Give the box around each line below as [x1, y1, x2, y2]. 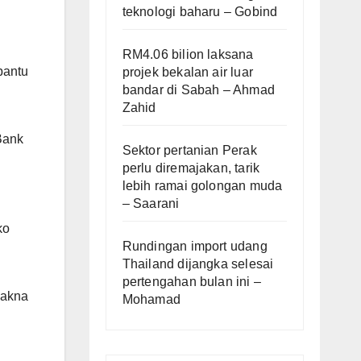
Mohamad [122, 292, 180, 306]
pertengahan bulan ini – [122, 274, 262, 288]
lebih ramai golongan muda [122, 178, 283, 193]
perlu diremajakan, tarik [122, 160, 260, 175]
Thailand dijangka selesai [122, 256, 274, 271]
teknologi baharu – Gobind [122, 4, 278, 19]
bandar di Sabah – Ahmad [122, 82, 276, 97]
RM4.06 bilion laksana [122, 47, 254, 61]
